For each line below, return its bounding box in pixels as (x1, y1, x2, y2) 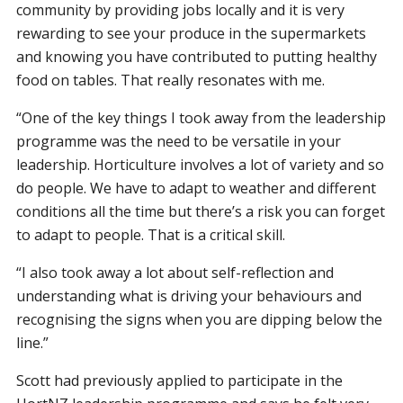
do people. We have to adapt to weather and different (16, 177, 377, 198)
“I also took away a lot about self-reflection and (16, 262, 335, 282)
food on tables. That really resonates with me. (16, 69, 326, 90)
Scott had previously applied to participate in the (16, 370, 344, 390)
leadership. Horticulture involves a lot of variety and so (16, 154, 385, 175)
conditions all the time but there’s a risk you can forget (16, 201, 386, 221)
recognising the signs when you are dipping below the (16, 309, 383, 329)
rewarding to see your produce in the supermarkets (16, 22, 367, 43)
